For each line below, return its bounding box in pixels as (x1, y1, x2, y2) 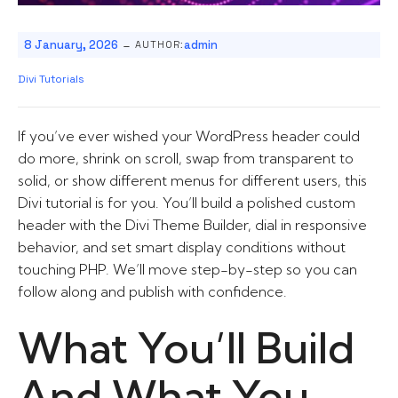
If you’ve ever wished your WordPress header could (18, 127, 360, 145)
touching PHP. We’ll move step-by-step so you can (18, 260, 357, 278)
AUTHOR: (135, 38, 184, 51)
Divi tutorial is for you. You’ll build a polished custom (18, 194, 355, 211)
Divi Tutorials (18, 72, 84, 86)
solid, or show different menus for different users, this (18, 171, 367, 189)
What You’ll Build (18, 322, 354, 374)
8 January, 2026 (24, 37, 118, 52)
